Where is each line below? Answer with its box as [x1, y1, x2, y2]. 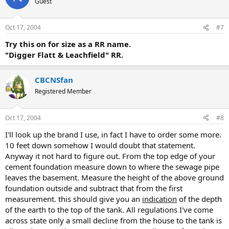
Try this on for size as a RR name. [5, 39, 131, 49]
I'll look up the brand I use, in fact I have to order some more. [5, 129, 221, 140]
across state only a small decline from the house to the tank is [5, 215, 222, 225]
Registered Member [35, 87, 91, 96]
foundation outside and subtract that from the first [5, 182, 182, 193]
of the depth [177, 193, 222, 204]
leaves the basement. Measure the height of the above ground [5, 172, 224, 182]
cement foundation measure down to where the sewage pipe [5, 161, 219, 172]
